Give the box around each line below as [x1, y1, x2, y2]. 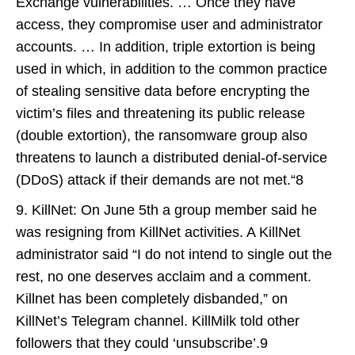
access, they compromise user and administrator [16, 17, 323, 32]
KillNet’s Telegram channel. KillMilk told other [16, 313, 300, 329]
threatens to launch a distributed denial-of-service [16, 150, 327, 166]
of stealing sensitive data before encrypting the [16, 83, 310, 99]
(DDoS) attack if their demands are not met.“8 [16, 172, 303, 188]
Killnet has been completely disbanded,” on [16, 291, 288, 307]
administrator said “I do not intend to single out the [16, 246, 332, 262]
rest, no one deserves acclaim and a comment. [16, 269, 311, 284]
